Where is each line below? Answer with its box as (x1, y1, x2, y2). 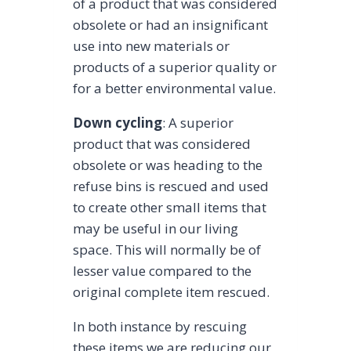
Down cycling (72, 113, 162, 132)
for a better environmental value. (72, 78, 276, 97)
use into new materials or (72, 36, 230, 55)
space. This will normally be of (72, 240, 261, 259)
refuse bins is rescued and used (72, 176, 269, 195)
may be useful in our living (72, 219, 238, 237)
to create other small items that (72, 197, 266, 216)
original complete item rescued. (72, 282, 270, 301)
